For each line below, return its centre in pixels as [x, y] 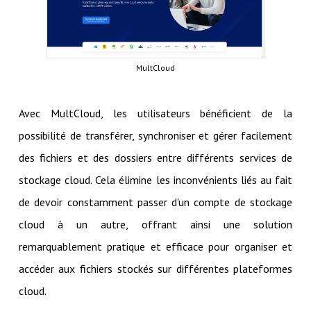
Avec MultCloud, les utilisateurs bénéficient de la [155, 113]
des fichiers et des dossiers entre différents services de [155, 157]
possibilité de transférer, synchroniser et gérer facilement [155, 135]
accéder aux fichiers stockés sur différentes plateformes [155, 268]
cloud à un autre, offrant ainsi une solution [155, 224]
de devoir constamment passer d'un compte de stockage [155, 202]
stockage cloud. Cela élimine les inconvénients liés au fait [155, 179]
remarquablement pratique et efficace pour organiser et [155, 246]
